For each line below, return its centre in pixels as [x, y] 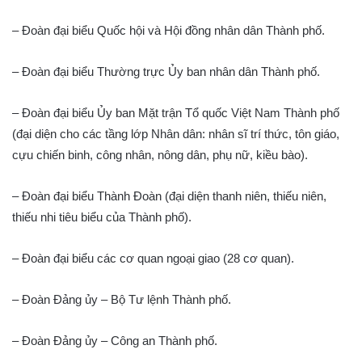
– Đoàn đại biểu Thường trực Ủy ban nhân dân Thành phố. [166, 72]
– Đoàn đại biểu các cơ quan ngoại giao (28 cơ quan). [153, 258]
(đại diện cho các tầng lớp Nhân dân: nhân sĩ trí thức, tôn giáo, [176, 134]
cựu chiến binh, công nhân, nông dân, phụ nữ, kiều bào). [160, 155]
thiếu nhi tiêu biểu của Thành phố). [102, 217]
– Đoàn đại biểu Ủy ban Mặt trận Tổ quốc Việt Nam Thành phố [176, 113]
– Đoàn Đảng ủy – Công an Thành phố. [115, 341]
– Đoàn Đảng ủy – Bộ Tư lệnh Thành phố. [122, 299]
